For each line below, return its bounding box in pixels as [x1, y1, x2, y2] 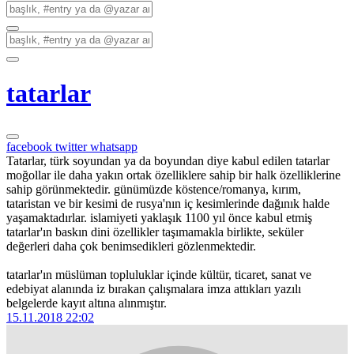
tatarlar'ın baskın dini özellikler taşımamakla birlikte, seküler [6, 224, 303, 239]
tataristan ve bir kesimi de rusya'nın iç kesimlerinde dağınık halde [6, 196, 330, 210]
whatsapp [90, 139, 137, 153]
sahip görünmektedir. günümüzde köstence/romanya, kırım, [6, 182, 301, 196]
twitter [55, 139, 90, 153]
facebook [6, 139, 55, 153]
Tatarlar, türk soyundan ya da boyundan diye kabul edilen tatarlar [6, 153, 330, 168]
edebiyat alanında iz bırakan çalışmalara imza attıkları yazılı [6, 281, 301, 296]
